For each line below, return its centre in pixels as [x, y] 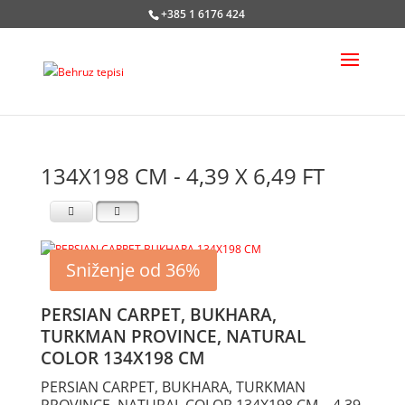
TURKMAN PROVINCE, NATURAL [173, 337]
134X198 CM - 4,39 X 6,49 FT [182, 176]
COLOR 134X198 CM [122, 358]
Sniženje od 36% [133, 270]
